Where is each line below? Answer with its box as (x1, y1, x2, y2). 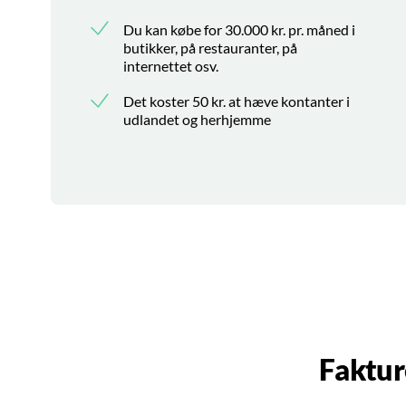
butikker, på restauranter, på (123, 38, 297, 56)
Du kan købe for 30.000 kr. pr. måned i (123, 20, 355, 38)
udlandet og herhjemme (123, 110, 271, 128)
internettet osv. (123, 56, 218, 74)
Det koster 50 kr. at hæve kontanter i (123, 92, 350, 110)
